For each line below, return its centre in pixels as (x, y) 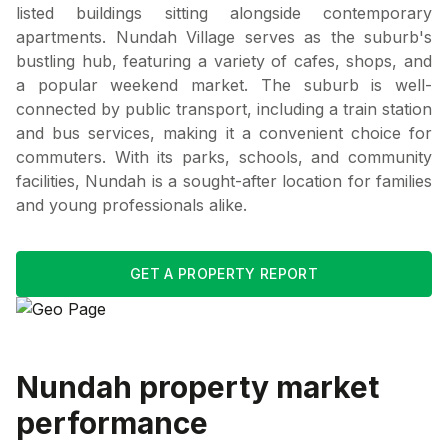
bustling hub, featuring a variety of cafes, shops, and (224, 60)
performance (112, 422)
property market (255, 386)
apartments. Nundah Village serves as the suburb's (224, 36)
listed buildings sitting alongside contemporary (224, 12)
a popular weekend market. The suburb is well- (224, 84)
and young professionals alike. (131, 204)
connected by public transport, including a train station (224, 108)
